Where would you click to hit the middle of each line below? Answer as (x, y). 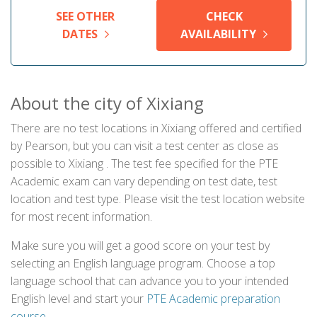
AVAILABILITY (219, 34)
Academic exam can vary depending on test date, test (144, 181)
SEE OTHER (86, 16)
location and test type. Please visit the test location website (158, 199)
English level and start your (79, 299)
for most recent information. (81, 217)
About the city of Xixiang (107, 103)
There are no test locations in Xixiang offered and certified (156, 128)
